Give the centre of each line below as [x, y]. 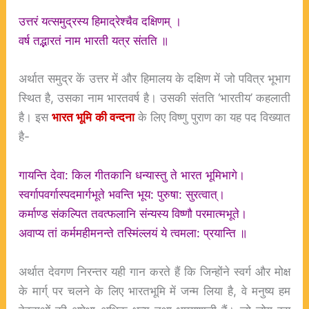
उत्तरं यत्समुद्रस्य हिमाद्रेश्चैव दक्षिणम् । [100, 21]
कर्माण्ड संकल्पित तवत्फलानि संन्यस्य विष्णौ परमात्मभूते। [132, 214]
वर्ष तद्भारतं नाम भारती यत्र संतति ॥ [93, 40]
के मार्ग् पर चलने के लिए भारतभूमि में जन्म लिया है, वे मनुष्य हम [154, 290]
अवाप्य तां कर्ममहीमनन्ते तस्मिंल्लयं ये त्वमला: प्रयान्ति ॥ [132, 233]
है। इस [35, 117]
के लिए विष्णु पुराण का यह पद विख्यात [212, 117]
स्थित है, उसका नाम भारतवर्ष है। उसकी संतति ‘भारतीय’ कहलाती [154, 98]
